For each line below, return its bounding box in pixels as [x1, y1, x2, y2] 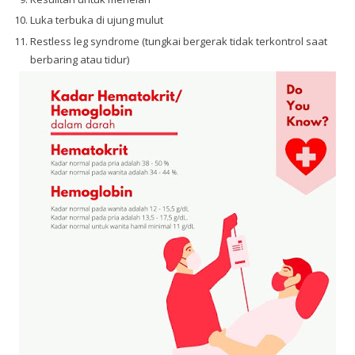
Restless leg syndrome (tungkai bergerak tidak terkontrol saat [30, 33, 328, 48]
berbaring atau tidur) [30, 52, 130, 67]
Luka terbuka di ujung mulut [30, 13, 164, 28]
